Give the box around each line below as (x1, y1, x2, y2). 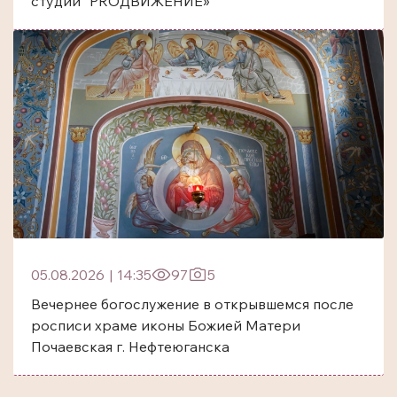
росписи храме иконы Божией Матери (31, 315, 300, 334)
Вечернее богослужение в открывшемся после (31, 294, 354, 313)
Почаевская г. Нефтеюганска (31, 337, 230, 355)
